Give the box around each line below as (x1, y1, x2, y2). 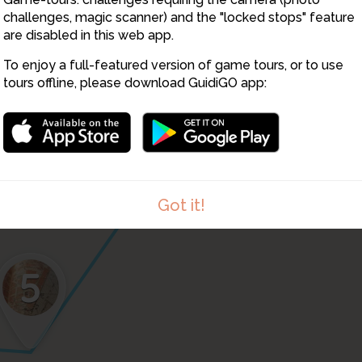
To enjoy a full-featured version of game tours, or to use (3, 57, 343, 73)
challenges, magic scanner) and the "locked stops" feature (3, 10, 355, 25)
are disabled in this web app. (3, 27, 174, 43)
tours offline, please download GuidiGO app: (3, 75, 267, 90)
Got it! (157, 196, 205, 215)
